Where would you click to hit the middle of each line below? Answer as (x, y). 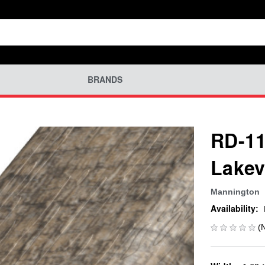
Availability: (235, 208)
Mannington (235, 191)
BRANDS (105, 80)
